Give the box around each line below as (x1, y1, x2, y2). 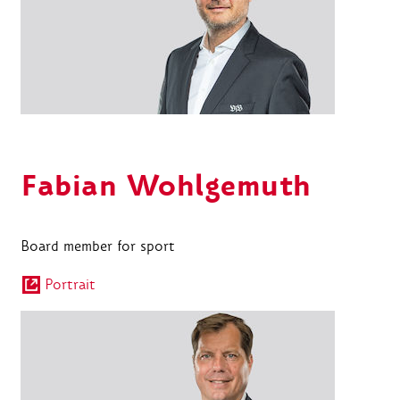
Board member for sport (21, 236, 175, 255)
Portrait (45, 274, 96, 294)
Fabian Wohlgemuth (21, 165, 312, 207)
